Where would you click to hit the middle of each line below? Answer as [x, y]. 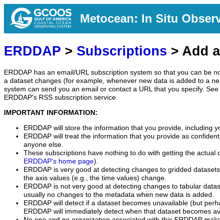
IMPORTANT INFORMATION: [51, 113]
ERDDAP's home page [59, 161]
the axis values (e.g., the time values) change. [95, 178]
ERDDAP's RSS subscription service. [61, 98]
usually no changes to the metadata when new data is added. [119, 194]
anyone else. [43, 144]
